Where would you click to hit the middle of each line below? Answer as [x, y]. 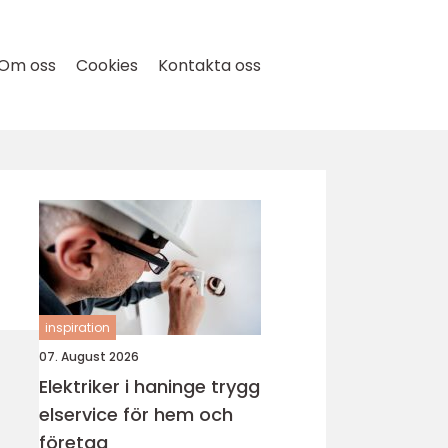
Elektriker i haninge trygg [125, 386]
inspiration [77, 327]
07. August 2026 [89, 356]
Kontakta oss [209, 65]
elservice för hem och [136, 414]
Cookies [107, 65]
